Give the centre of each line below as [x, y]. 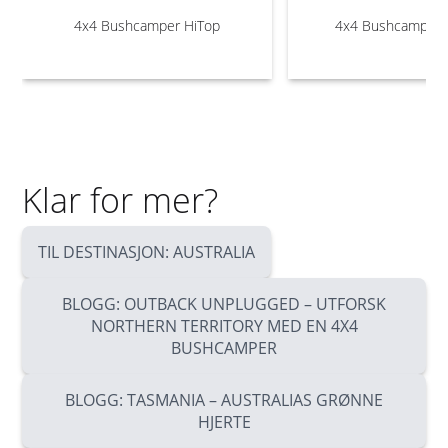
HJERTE [224, 422]
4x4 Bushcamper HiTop [147, 25]
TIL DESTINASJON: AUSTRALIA [147, 252]
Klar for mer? [120, 200]
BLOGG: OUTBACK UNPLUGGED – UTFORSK [224, 304]
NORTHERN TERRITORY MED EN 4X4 [224, 326]
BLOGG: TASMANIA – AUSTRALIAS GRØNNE [224, 400]
